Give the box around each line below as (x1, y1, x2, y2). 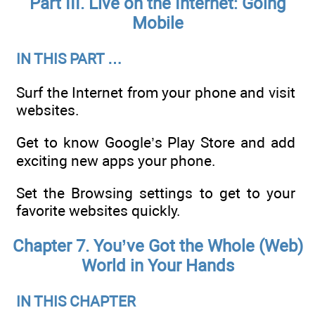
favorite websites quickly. (16, 202, 181, 220)
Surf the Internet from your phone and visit (16, 83, 295, 101)
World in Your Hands (81, 256, 234, 276)
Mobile (131, 13, 184, 34)
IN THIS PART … (16, 50, 122, 68)
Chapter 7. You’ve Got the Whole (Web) (12, 236, 303, 257)
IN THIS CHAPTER (16, 292, 136, 311)
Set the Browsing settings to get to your (16, 184, 295, 202)
